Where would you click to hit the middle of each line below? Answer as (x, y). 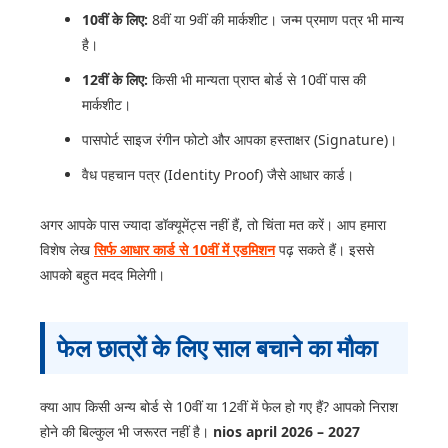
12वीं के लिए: (115, 80)
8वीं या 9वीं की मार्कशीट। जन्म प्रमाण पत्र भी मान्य (276, 20)
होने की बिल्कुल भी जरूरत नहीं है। (126, 432)
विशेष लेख (67, 250)
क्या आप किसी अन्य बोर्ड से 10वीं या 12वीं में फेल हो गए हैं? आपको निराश (219, 407)
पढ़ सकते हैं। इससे (324, 250)
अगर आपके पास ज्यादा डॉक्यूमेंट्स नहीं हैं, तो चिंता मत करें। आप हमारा (213, 225)
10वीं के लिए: (115, 20)
